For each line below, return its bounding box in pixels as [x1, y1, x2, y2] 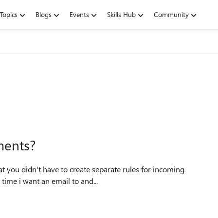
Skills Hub [107, 10, 136, 19]
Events [70, 10, 89, 19]
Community [154, 10, 189, 19]
